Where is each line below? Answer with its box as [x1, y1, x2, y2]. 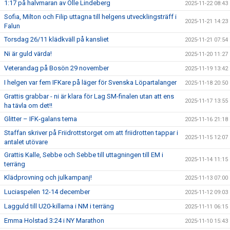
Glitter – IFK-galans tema [4, 115, 77, 123]
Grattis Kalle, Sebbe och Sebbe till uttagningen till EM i [4, 151, 163, 159]
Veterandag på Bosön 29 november [4, 64, 109, 72]
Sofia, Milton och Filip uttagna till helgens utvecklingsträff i [4, 13, 177, 21]
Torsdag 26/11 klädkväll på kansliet [4, 35, 109, 43]
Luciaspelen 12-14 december [4, 188, 90, 196]
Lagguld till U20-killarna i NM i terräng [4, 202, 114, 210]
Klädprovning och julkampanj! [4, 174, 92, 181]
